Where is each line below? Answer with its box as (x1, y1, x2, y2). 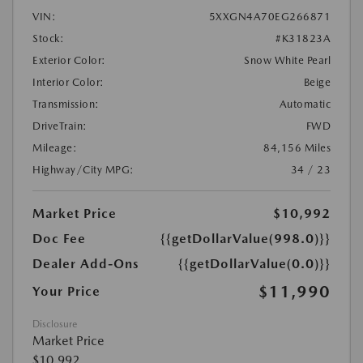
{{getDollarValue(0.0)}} (178, 255, 331, 271)
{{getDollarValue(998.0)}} (160, 230, 331, 246)
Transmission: (32, 97, 100, 110)
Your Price (32, 283, 100, 299)
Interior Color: (32, 75, 105, 88)
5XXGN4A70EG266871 (208, 10, 331, 23)
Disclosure (32, 318, 77, 330)
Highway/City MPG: (32, 163, 135, 176)
